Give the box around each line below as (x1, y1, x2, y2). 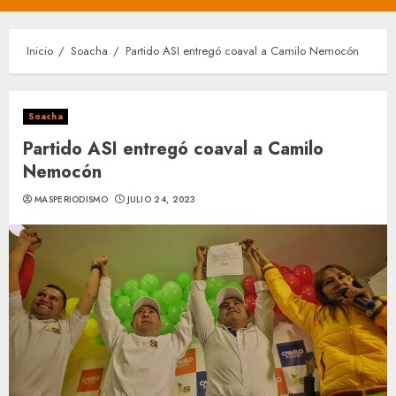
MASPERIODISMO (34, 193, 108, 207)
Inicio (27, 42, 53, 60)
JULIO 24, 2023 (126, 193, 196, 207)
